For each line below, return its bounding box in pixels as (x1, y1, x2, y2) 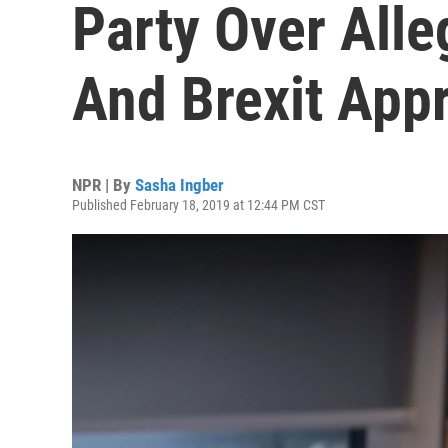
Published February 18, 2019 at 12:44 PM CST (72, 197, 325, 213)
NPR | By (72, 175, 135, 195)
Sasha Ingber (135, 175, 224, 195)
